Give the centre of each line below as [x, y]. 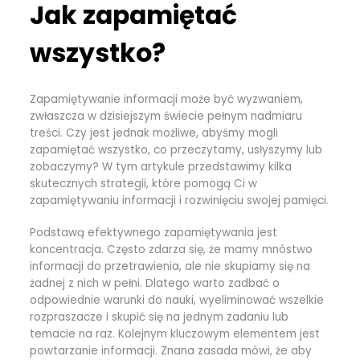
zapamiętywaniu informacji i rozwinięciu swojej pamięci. [180, 200]
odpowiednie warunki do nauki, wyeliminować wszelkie [177, 300]
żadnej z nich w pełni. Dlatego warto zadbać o [155, 283]
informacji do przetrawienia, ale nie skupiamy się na [170, 266]
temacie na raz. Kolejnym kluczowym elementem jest [175, 333]
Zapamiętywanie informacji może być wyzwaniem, [167, 99]
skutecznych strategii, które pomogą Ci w [144, 183]
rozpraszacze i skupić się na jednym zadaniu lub [160, 317]
